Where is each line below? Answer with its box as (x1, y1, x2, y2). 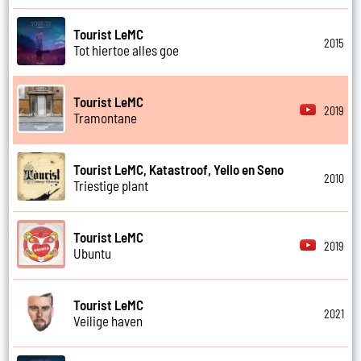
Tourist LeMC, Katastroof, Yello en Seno (73, 161, 284, 178)
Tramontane (73, 110, 138, 127)
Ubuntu (73, 245, 112, 262)
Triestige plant (73, 177, 149, 194)
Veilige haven (73, 313, 143, 330)
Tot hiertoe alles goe (73, 42, 180, 59)
